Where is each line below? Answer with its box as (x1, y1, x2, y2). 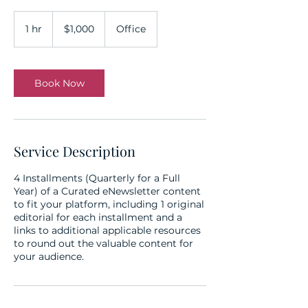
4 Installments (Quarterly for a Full (14, 172, 180, 184)
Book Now (34, 77, 85, 89)
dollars (53, 27, 74, 34)
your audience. (14, 250, 84, 263)
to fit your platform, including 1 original (14, 198, 204, 210)
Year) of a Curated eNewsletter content (14, 185, 201, 197)
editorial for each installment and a (14, 211, 182, 223)
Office (116, 23, 146, 35)
